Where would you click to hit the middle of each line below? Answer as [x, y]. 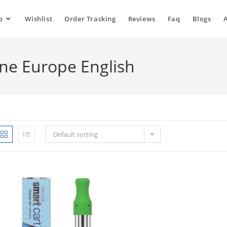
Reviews [142, 19]
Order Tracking [90, 19]
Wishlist [39, 19]
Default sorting [75, 134]
